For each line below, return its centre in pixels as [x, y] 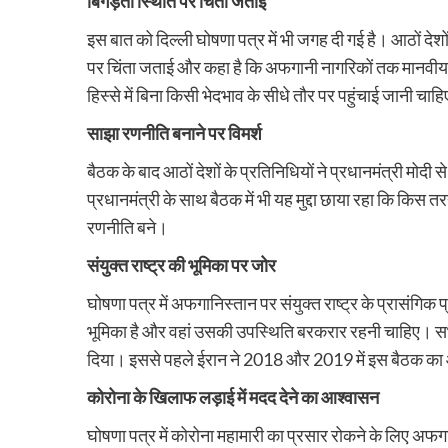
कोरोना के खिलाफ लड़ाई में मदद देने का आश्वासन [233, 397]
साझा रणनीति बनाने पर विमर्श [174, 133]
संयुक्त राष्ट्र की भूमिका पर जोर [181, 265]
